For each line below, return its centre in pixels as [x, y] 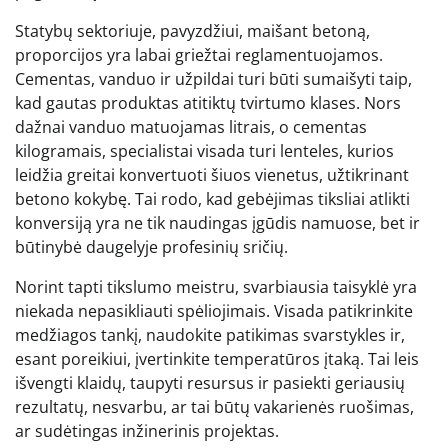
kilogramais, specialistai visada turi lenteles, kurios [204, 150]
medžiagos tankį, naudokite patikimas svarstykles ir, [210, 334]
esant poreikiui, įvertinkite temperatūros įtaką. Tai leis [217, 358]
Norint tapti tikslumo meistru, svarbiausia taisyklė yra [216, 286]
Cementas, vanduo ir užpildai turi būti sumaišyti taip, [213, 78]
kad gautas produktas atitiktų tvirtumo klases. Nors [208, 102]
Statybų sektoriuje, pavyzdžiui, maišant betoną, [192, 30]
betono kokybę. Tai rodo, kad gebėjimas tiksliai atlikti [212, 198]
